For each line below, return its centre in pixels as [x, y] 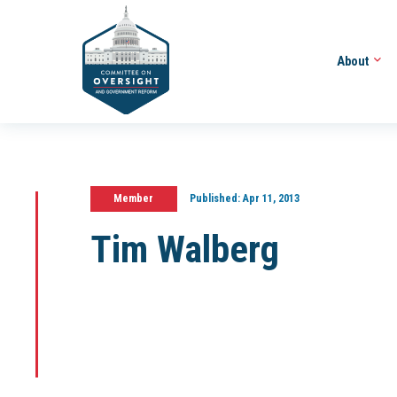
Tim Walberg [185, 249]
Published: [214, 198]
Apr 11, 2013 [269, 198]
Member [134, 198]
